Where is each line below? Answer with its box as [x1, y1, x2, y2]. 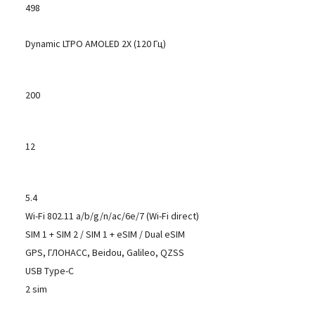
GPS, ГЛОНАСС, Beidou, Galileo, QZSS [25, 246, 185, 259]
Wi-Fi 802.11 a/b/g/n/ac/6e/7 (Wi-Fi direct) [25, 210, 200, 222]
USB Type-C [25, 264, 75, 277]
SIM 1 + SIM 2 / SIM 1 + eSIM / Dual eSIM [25, 228, 186, 240]
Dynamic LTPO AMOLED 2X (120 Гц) [25, 37, 167, 50]
